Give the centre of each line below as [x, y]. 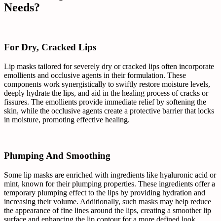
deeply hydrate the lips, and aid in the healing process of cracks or [106, 93]
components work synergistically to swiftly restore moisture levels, [107, 84]
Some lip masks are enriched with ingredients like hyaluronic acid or [110, 175]
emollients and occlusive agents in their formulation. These [95, 75]
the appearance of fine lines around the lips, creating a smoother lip [108, 210]
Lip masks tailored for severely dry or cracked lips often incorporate [109, 67]
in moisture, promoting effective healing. [67, 120]
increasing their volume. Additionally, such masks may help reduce [108, 201]
